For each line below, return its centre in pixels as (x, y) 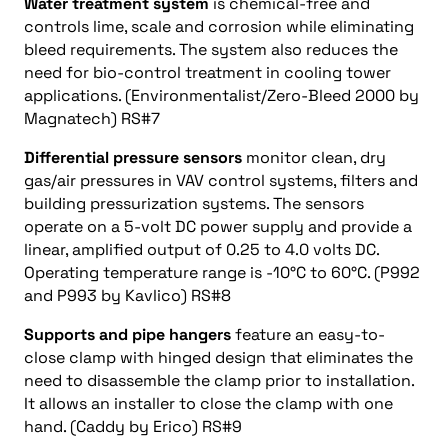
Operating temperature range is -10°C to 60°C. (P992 (222, 272)
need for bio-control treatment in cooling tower (207, 72)
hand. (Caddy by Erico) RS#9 (133, 426)
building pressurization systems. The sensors (194, 203)
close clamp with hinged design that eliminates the (218, 357)
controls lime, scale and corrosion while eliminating (219, 26)
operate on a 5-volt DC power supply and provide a (218, 226)
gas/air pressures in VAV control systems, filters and (221, 180)
